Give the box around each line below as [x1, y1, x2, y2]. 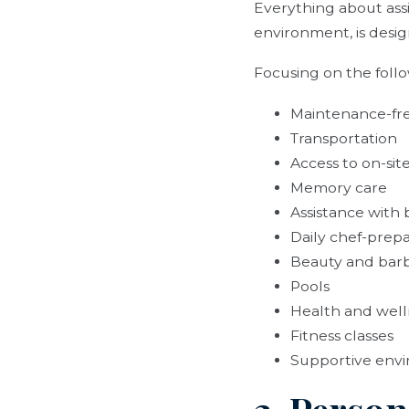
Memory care [290, 178, 388, 196]
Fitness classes [290, 326, 394, 344]
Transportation [290, 129, 398, 147]
